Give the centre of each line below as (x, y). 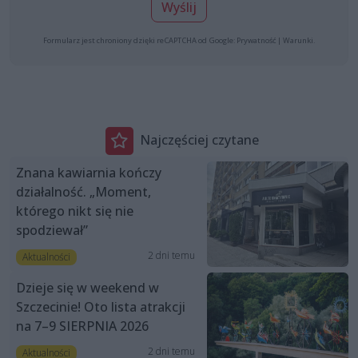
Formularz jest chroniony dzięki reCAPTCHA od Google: (140, 40)
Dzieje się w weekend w (88, 288)
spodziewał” (52, 230)
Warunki (298, 40)
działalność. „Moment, (84, 191)
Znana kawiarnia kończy (89, 172)
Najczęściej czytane (199, 140)
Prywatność (256, 40)
